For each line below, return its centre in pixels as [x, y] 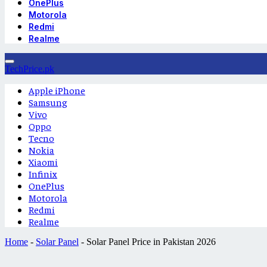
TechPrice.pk [30, 69]
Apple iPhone [57, 90]
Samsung [48, 102]
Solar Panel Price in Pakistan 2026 [151, 242]
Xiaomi [43, 162]
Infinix [43, 173]
